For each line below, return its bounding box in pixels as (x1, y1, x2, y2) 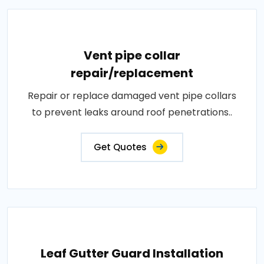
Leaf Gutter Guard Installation (41, 245, 223, 262)
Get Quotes (94, 141, 147, 153)
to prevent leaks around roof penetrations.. (32, 105, 232, 119)
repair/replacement (71, 65, 193, 81)
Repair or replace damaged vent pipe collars (28, 89, 236, 103)
